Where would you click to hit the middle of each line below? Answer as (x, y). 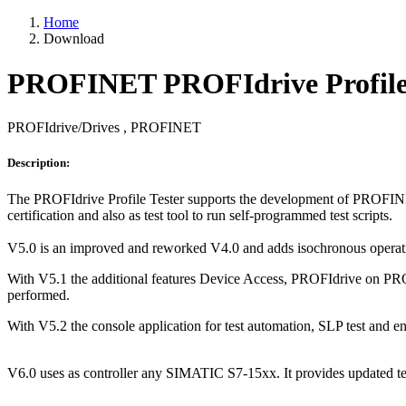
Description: (39, 163)
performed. (39, 295)
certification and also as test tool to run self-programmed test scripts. (200, 215)
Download (74, 39)
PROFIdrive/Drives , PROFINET (104, 128)
